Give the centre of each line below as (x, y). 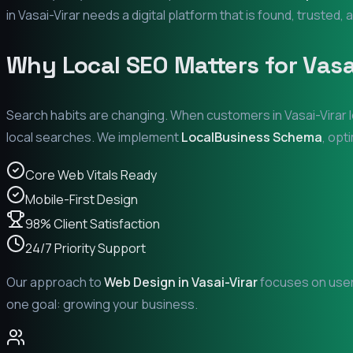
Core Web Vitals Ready (91, 175)
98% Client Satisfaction (93, 223)
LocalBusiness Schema (252, 137)
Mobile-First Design (82, 199)
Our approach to (55, 282)
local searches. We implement (94, 137)
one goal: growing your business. (102, 304)
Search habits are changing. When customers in (145, 115)
